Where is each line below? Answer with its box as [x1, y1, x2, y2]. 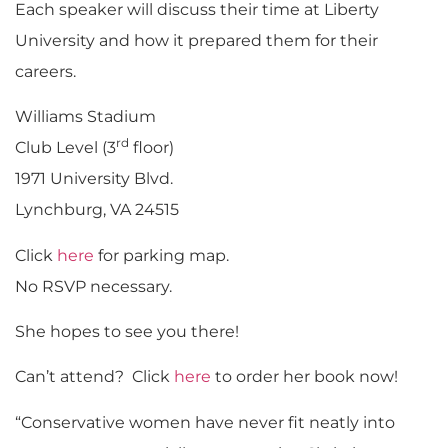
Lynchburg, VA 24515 [15, 200, 179, 220]
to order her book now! [211, 367, 398, 387]
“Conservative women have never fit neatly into [15, 412, 395, 432]
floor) [129, 138, 174, 158]
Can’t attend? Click [15, 367, 174, 387]
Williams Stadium [15, 107, 156, 127]
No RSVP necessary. [15, 276, 172, 296]
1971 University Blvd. [15, 169, 173, 189]
